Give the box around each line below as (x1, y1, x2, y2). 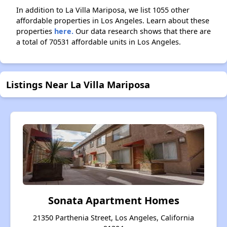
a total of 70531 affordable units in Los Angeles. (16, 37, 181, 47)
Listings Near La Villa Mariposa (6, 78, 150, 91)
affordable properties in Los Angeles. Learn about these (16, 16, 209, 26)
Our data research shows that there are (73, 26, 211, 36)
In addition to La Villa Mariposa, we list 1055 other (16, 5, 190, 15)
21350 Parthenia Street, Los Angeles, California (33, 213, 194, 223)
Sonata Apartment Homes (48, 194, 179, 208)
